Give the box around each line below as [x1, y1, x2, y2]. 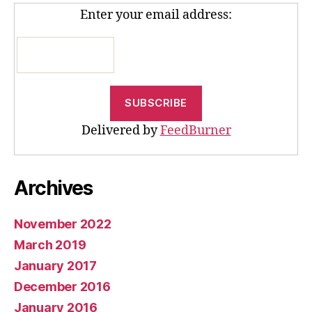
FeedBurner [159, 122, 231, 139]
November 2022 [14, 216, 111, 231]
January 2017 [14, 258, 97, 273]
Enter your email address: [80, 6, 232, 23]
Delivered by [81, 122, 160, 139]
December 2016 [14, 279, 111, 294]
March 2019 [14, 237, 86, 252]
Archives [14, 175, 93, 200]
